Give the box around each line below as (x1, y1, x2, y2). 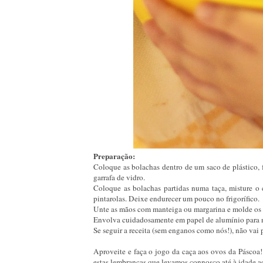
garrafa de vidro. (93, 171, 145, 183)
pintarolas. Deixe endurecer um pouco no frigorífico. (93, 193, 259, 204)
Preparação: (93, 150, 135, 162)
